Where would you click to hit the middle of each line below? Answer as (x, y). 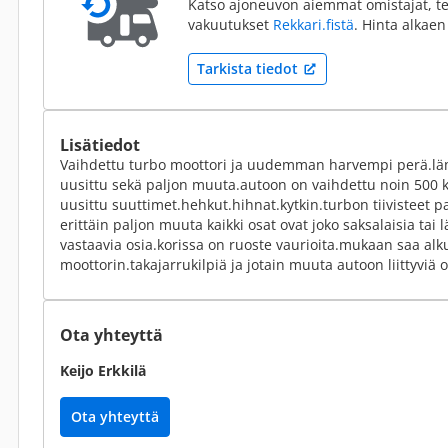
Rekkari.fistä (313, 24)
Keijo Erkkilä (103, 370)
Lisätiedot (100, 145)
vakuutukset (230, 24)
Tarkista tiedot (247, 68)
